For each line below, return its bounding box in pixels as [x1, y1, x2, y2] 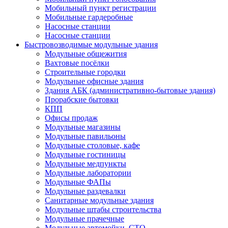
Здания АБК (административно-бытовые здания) [45, 86, 215, 95]
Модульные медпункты [45, 159, 126, 168]
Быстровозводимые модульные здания [24, 40, 158, 49]
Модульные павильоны [45, 132, 126, 140]
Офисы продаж [45, 113, 98, 122]
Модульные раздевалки [45, 187, 126, 195]
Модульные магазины [45, 123, 121, 131]
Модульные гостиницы [45, 150, 126, 159]
